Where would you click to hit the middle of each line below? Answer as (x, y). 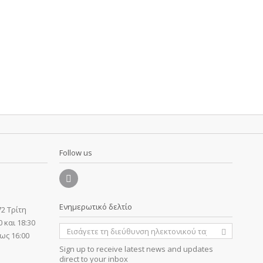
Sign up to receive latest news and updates (136, 249)
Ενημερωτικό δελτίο (96, 207)
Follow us (76, 153)
